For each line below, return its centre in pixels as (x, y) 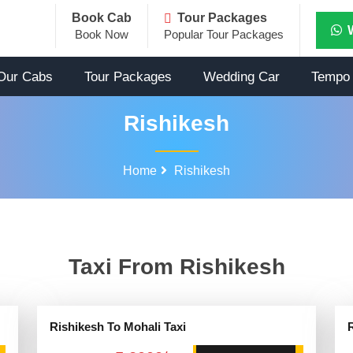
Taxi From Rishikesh (176, 267)
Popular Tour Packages (224, 34)
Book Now (102, 34)
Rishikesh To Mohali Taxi (118, 327)
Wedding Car (241, 77)
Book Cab (102, 18)
